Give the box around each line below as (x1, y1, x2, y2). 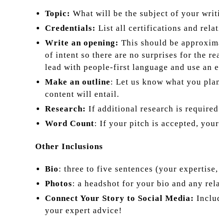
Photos (45, 178, 72, 188)
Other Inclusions (35, 141, 103, 151)
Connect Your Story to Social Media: (45, 193, 194, 203)
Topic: (45, 9, 70, 19)
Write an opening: (45, 38, 121, 48)
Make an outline (45, 77, 110, 87)
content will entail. (45, 89, 119, 99)
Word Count (45, 119, 94, 129)
